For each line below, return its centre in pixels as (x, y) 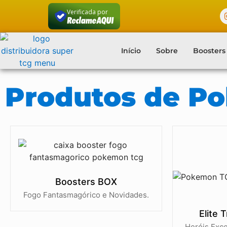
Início (131, 51)
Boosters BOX (86, 182)
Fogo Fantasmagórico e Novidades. (86, 195)
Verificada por (87, 12)
